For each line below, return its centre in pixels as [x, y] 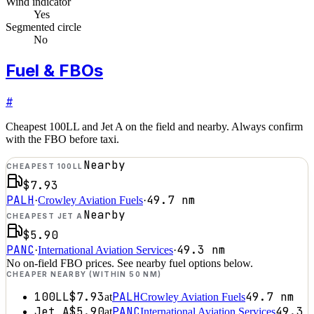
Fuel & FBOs [54, 70]
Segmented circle [43, 27]
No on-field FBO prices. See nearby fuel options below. [130, 263]
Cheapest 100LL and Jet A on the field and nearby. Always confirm [154, 126]
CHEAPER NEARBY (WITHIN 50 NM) [84, 274]
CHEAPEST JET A [45, 216]
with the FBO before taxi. [62, 139]
